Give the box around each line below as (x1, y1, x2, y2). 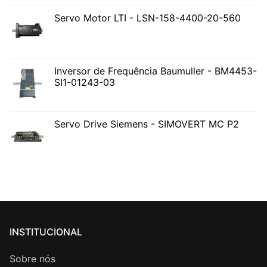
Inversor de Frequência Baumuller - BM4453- (54, 65, 257, 77)
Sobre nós (10, 252, 55, 265)
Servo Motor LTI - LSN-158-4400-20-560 (54, 12, 241, 24)
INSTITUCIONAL (10, 225, 82, 238)
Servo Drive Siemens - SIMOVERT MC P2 (54, 118, 239, 131)
